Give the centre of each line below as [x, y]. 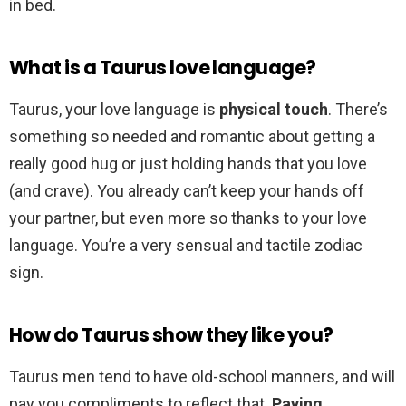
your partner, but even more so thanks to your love [188, 218]
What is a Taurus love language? [163, 68]
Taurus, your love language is [114, 110]
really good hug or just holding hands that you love [188, 164]
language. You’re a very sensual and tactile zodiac [186, 246]
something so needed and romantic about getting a [192, 137]
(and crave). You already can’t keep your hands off [187, 191]
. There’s [358, 110]
